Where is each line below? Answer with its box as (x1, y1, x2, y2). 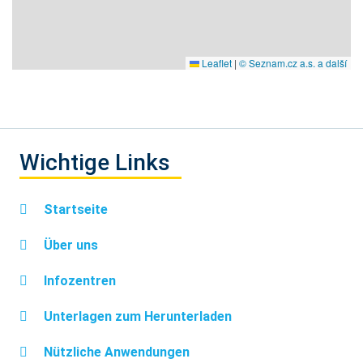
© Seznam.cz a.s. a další (239, 55, 347, 70)
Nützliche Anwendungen (41, 344, 190, 360)
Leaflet (199, 55, 232, 70)
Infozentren (41, 272, 116, 288)
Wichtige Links (19, 148, 170, 176)
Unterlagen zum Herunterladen (41, 308, 232, 324)
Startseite (41, 201, 108, 217)
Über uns (41, 237, 98, 253)
